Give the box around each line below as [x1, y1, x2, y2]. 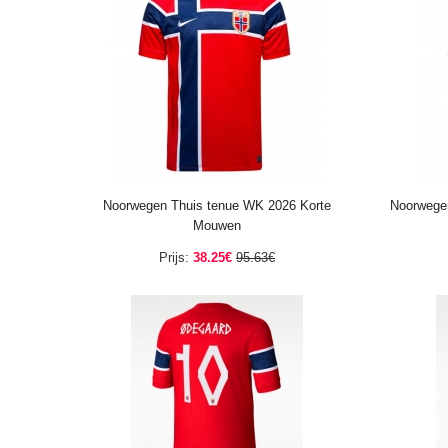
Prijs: [159, 250, 189, 265]
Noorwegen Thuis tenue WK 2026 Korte [103, 198, 331, 213]
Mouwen [193, 218, 241, 233]
